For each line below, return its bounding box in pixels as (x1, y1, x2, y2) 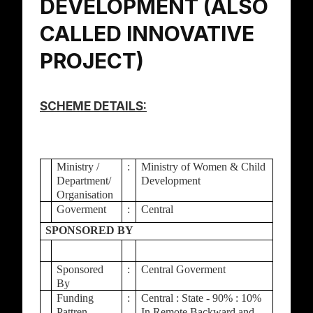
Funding (57, 292, 94, 304)
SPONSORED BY (45, 224, 134, 236)
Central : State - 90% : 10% (141, 292, 262, 304)
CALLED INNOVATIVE (40, 21, 254, 46)
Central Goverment (141, 263, 226, 275)
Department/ (57, 175, 112, 187)
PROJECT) (40, 48, 144, 73)
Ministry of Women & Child (141, 161, 266, 173)
